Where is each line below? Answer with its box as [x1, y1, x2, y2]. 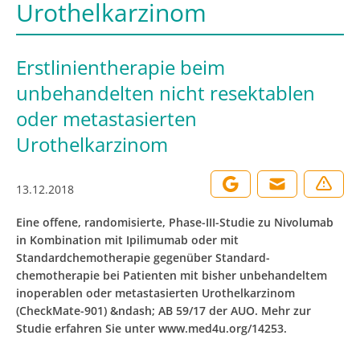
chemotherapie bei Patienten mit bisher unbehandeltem [16, 268, 327, 283]
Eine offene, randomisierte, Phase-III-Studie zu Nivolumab [16, 215, 333, 230]
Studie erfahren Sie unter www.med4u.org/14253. [16, 321, 287, 336]
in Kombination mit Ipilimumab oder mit [16, 232, 239, 247]
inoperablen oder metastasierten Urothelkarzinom [16, 285, 295, 301]
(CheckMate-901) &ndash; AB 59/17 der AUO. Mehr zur [16, 303, 311, 318]
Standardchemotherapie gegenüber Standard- [16, 250, 270, 265]
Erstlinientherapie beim [16, 54, 225, 80]
